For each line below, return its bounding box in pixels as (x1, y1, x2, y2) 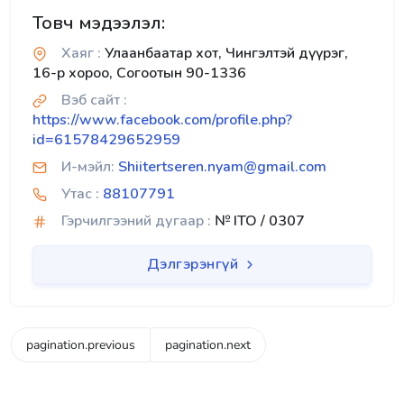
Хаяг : (61, 43, 101, 63)
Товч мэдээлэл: (32, 11, 165, 35)
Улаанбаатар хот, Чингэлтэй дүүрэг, (101, 43, 348, 63)
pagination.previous (26, 336, 135, 354)
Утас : (61, 184, 99, 204)
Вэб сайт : (61, 90, 127, 110)
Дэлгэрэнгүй (146, 254, 243, 274)
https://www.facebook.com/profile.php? (32, 110, 292, 130)
